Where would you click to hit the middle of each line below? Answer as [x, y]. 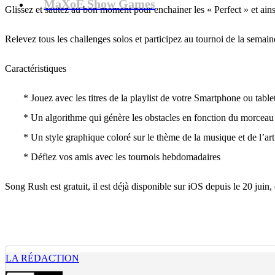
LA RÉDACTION [42, 258]
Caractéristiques [36, 68]
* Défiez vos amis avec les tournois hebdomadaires [122, 157]
